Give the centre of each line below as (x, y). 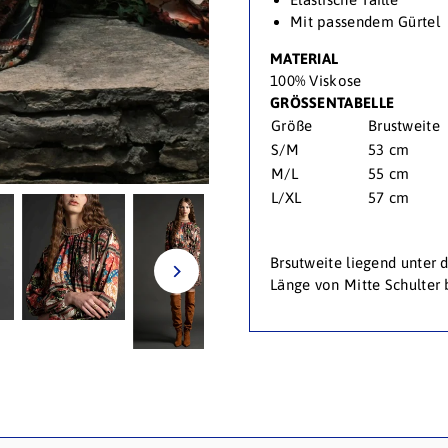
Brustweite (403, 126)
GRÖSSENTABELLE (332, 103)
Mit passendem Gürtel (364, 22)
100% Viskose (315, 81)
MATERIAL (304, 59)
